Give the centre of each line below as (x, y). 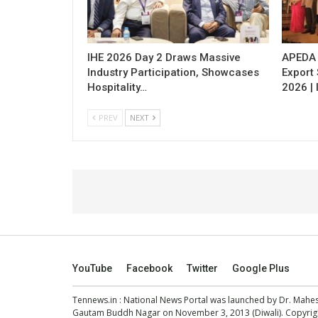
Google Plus (261, 268)
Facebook (149, 268)
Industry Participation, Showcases (173, 72)
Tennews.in (95, 300)
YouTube (92, 268)
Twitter (202, 268)
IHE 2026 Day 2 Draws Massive (164, 57)
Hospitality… (117, 87)
